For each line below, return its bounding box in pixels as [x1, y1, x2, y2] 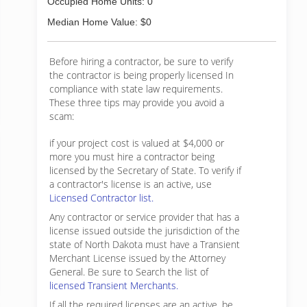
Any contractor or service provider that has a [49, 210, 239, 223]
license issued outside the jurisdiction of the [49, 224, 240, 237]
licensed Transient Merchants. [49, 279, 178, 292]
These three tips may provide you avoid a [49, 96, 224, 109]
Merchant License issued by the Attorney [49, 251, 225, 265]
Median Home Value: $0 [47, 16, 151, 27]
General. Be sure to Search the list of [49, 265, 208, 278]
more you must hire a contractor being [49, 150, 214, 163]
